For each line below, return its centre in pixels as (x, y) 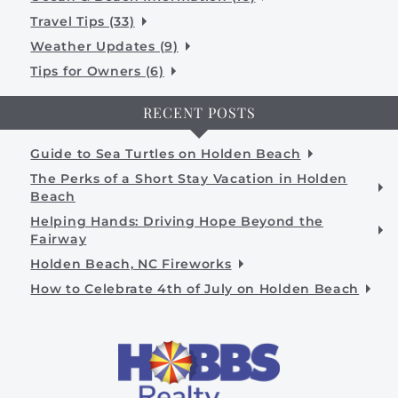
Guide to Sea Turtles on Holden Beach (166, 154)
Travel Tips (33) (83, 22)
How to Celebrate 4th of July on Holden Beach (195, 289)
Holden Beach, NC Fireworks (131, 264)
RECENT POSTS (199, 113)
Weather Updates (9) (104, 47)
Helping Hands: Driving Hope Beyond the (177, 222)
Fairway (59, 239)
